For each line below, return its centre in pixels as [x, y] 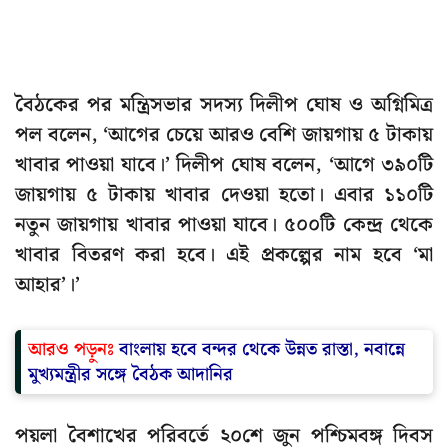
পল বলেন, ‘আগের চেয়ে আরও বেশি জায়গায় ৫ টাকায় [224, 135]
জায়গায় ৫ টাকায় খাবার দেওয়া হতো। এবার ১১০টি [224, 195]
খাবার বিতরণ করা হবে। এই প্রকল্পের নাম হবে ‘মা [224, 255]
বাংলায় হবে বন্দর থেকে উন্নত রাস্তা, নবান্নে [262, 350]
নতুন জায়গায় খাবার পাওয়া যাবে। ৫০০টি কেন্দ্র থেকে [224, 225]
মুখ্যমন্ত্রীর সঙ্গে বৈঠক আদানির [130, 375]
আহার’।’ [47, 285]
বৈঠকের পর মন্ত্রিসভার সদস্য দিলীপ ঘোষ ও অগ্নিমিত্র [224, 105]
